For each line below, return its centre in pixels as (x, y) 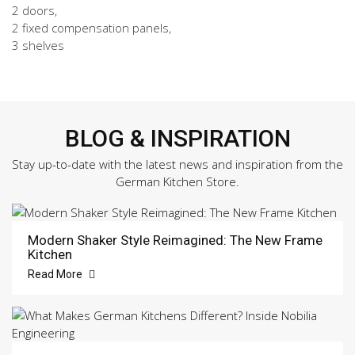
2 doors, (34, 10)
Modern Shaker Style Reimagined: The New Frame (175, 240)
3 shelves (38, 45)
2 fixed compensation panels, (92, 27)
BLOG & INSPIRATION (177, 138)
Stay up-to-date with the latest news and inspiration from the (177, 164)
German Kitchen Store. (177, 181)
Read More (56, 274)
